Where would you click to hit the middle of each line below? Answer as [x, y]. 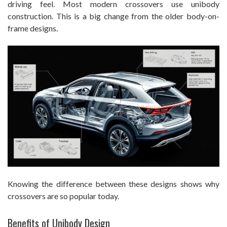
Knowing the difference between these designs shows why [113, 183]
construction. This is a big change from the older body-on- [113, 16]
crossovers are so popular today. [63, 196]
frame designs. [33, 28]
